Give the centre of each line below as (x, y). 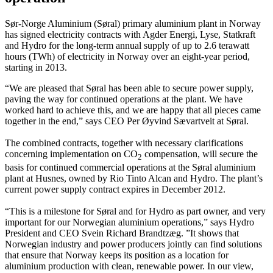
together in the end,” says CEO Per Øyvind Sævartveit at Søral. (127, 121)
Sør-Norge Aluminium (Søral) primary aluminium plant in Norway (133, 23)
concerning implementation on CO (71, 154)
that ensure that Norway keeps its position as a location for (117, 255)
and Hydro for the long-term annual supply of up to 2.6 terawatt (127, 45)
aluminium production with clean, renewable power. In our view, (129, 266)
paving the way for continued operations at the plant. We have (124, 99)
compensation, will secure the (200, 154)
